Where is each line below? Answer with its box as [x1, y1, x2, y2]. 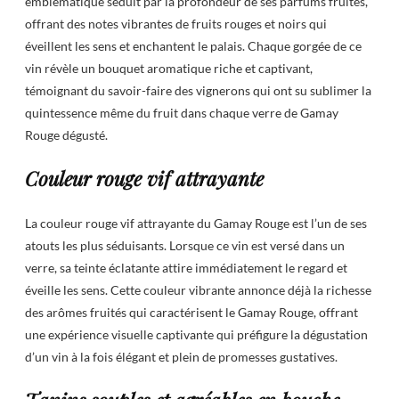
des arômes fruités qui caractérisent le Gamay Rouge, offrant [25, 304, 358, 320]
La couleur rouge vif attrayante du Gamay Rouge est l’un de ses [25, 215, 367, 231]
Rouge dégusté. [25, 127, 108, 143]
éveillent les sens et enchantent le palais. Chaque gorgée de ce [25, 38, 362, 54]
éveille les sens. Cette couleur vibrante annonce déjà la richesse [25, 281, 371, 297]
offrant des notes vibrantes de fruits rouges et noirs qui [25, 16, 327, 32]
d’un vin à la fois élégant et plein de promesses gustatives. [25, 348, 338, 364]
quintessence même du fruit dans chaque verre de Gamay [25, 105, 338, 121]
